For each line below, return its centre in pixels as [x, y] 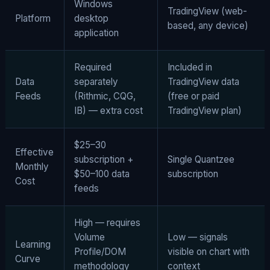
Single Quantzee [201, 159]
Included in [190, 67]
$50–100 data [102, 174]
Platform [33, 18]
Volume [89, 237]
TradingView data [203, 81]
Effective [34, 152]
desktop [91, 18]
